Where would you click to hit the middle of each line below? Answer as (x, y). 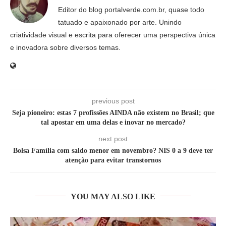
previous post (113, 101)
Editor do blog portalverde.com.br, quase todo (131, 9)
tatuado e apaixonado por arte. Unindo (120, 22)
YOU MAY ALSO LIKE (113, 196)
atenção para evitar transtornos (113, 160)
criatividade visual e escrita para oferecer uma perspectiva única (113, 35)
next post (113, 138)
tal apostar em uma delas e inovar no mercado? (113, 122)
